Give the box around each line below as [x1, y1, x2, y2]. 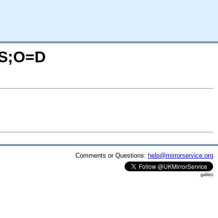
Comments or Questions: [75, 151, 148, 159]
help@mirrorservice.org [148, 151, 213, 159]
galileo [200, 172, 213, 177]
